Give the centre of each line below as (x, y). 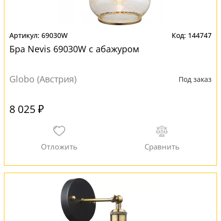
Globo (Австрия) (43, 79)
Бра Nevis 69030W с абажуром (74, 49)
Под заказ (195, 79)
